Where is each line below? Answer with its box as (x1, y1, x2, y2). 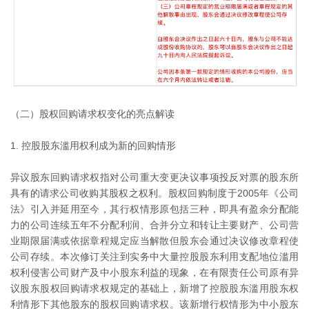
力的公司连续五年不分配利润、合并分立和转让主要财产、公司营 (10, 219, 299, 230)
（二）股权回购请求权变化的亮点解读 (10, 108, 175, 119)
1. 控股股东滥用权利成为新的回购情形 (10, 139, 176, 151)
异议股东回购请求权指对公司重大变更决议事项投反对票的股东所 (10, 171, 299, 183)
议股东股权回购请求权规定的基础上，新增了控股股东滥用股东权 (10, 282, 299, 294)
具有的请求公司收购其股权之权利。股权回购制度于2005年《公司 (10, 187, 299, 199)
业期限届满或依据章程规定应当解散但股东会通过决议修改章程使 (10, 235, 299, 246)
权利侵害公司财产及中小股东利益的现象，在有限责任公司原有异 (10, 266, 299, 278)
